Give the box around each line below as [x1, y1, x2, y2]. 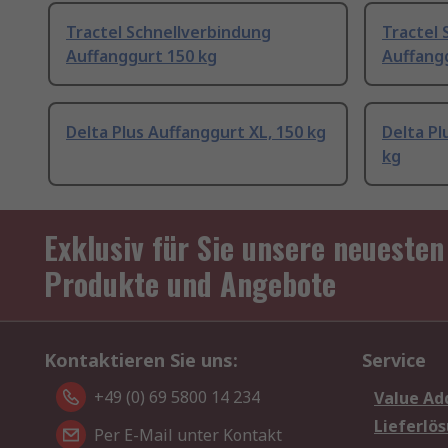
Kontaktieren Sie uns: [44, 348, 238, 373]
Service [362, 348, 426, 373]
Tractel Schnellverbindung [66, 21, 271, 44]
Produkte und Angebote [44, 261, 336, 307]
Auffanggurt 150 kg [66, 45, 217, 68]
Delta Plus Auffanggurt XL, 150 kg [66, 121, 326, 144]
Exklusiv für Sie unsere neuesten [44, 225, 444, 271]
